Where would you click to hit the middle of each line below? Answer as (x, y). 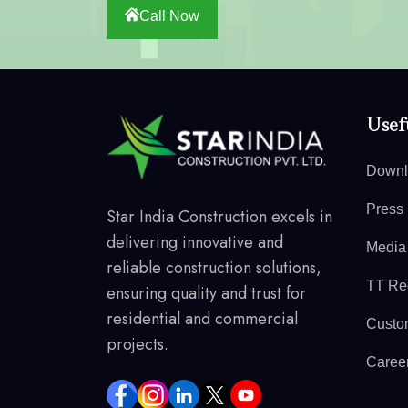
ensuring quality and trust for (206, 293)
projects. (138, 344)
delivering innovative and (195, 242)
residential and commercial (202, 318)
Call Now (169, 15)
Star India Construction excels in (219, 216)
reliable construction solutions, (214, 267)
